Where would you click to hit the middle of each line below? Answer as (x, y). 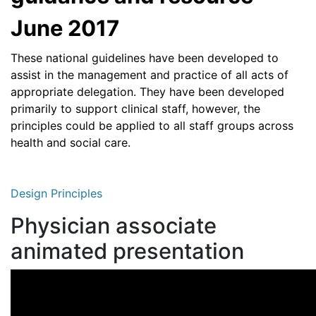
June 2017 (65, 28)
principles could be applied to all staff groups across (152, 126)
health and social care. (71, 143)
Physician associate (114, 226)
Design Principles (56, 194)
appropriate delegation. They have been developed (147, 92)
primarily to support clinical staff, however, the (135, 109)
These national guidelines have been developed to (145, 58)
